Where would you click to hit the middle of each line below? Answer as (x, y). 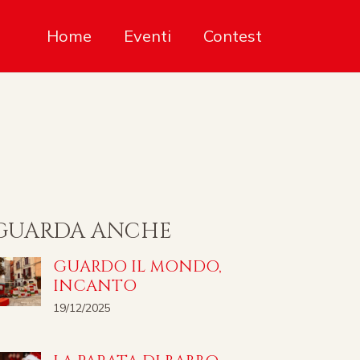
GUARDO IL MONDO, (137, 266)
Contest (233, 36)
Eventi (147, 36)
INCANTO (94, 286)
